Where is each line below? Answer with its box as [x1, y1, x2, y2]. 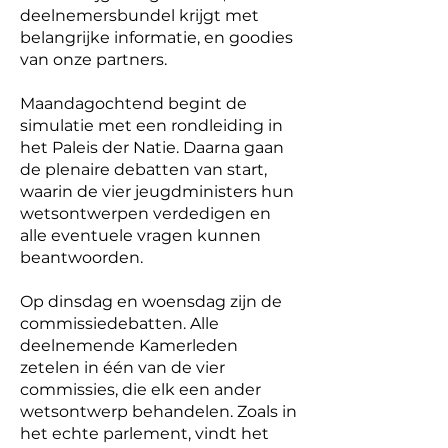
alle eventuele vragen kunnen [20, 226, 261, 245]
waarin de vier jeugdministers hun [20, 182, 294, 201]
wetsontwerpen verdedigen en [20, 204, 271, 223]
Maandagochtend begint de [20, 94, 247, 113]
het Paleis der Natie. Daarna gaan [20, 138, 284, 157]
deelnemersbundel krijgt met [20, 6, 259, 25]
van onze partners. [20, 50, 171, 69]
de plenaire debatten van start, [20, 160, 267, 179]
